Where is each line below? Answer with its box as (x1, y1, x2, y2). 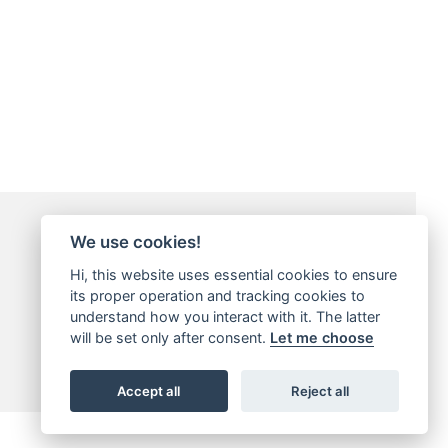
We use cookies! (69, 232, 201, 253)
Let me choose (269, 329, 374, 346)
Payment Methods (123, 215, 261, 233)
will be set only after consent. (69, 329, 270, 346)
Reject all (291, 382, 350, 399)
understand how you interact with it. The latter (69, 308, 380, 325)
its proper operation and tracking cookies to (69, 287, 365, 304)
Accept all (117, 382, 181, 399)
